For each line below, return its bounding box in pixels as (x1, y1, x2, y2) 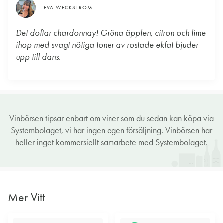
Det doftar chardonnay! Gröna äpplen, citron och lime (16, 27, 206, 39)
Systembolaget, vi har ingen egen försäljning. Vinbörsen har (11, 125, 212, 136)
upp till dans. (16, 51, 61, 63)
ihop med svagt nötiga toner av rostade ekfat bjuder (16, 39, 198, 51)
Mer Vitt (8, 190, 45, 204)
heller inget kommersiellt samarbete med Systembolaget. (15, 137, 208, 148)
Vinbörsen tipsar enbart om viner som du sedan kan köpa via (9, 113, 214, 124)
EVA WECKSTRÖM (44, 4, 93, 11)
